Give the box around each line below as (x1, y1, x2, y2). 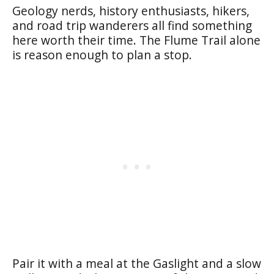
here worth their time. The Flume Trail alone (12, 31, 261, 48)
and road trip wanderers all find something (12, 17, 252, 34)
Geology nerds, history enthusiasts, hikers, (12, 2, 250, 19)
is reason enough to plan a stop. (12, 46, 192, 63)
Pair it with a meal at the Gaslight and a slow (12, 254, 261, 272)
